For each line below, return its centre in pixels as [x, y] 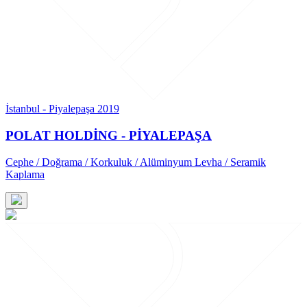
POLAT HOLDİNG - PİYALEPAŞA [109, 136]
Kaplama [25, 174]
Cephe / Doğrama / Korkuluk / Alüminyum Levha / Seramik [136, 162]
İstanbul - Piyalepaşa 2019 [62, 109]
